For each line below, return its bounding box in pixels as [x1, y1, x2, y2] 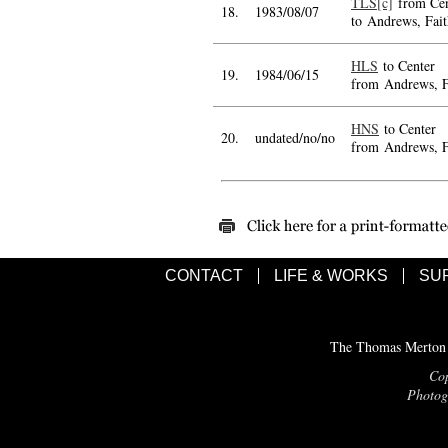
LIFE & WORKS [273, 267, 388, 284]
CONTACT [164, 267, 243, 284]
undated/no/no [255, 128, 335, 147]
